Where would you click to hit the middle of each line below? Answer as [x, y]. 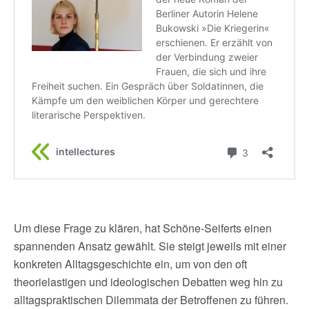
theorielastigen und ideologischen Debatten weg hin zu [148, 281]
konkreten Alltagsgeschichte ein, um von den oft [130, 263]
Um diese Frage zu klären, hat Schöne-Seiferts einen [143, 228]
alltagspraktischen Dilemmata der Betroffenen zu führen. [151, 299]
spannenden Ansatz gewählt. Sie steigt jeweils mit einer [150, 246]
